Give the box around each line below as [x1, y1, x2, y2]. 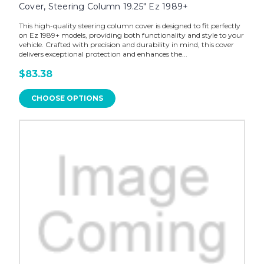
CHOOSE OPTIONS [31, 94, 103, 103]
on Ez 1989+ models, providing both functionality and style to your [18, 31, 244, 40]
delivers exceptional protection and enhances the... [18, 49, 187, 59]
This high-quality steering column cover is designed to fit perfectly [18, 21, 240, 31]
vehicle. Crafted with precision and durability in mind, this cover [18, 40, 234, 49]
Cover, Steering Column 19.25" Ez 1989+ [18, 1, 189, 12]
